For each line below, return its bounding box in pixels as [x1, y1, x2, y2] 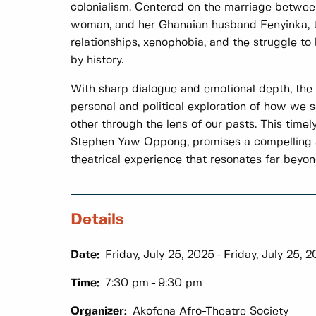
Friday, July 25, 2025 [105, 249, 214, 260]
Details [71, 212, 123, 228]
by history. [71, 55, 123, 66]
